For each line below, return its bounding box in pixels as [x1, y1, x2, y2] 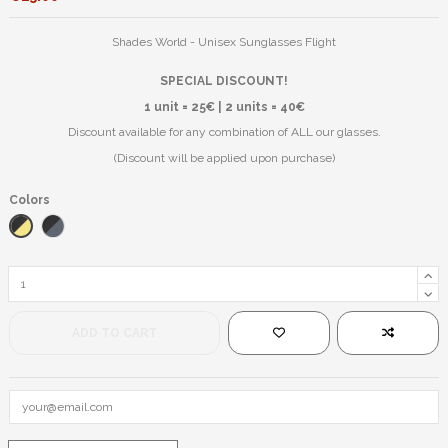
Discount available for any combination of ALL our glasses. [67, 125, 381, 140]
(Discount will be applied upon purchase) [113, 151, 335, 166]
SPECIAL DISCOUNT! [160, 74, 288, 89]
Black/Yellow [20, 217, 92, 232]
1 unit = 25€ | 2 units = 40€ [143, 99, 305, 114]
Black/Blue [52, 218, 115, 233]
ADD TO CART [72, 326, 158, 341]
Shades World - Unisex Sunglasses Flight [112, 34, 336, 49]
